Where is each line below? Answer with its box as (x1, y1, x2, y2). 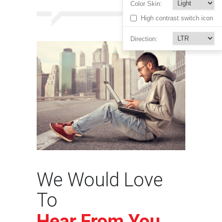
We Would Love (37, 168, 163, 191)
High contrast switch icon (141, 14, 213, 22)
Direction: (130, 35, 158, 43)
